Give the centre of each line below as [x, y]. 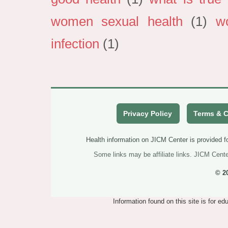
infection [75, 44]
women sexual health [117, 22]
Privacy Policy [148, 114]
